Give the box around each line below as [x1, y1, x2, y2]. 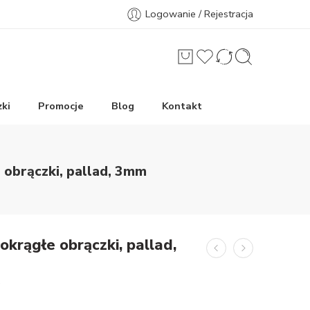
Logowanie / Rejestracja [145, 7, 253, 21]
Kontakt [162, 99, 202, 113]
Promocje [38, 99, 84, 113]
